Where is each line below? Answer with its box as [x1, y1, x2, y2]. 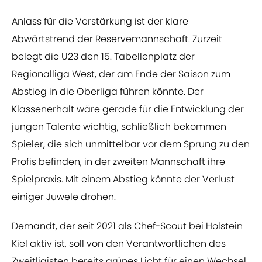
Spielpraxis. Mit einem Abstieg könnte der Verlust [12, 173, 235, 187]
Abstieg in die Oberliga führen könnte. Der [12, 85, 204, 99]
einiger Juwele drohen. [12, 190, 116, 204]
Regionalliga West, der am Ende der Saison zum [12, 67, 230, 81]
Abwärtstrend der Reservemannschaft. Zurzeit [12, 32, 222, 46]
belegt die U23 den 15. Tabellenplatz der [12, 50, 195, 64]
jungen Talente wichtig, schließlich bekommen [12, 120, 226, 134]
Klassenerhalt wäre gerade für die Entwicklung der [12, 102, 244, 116]
